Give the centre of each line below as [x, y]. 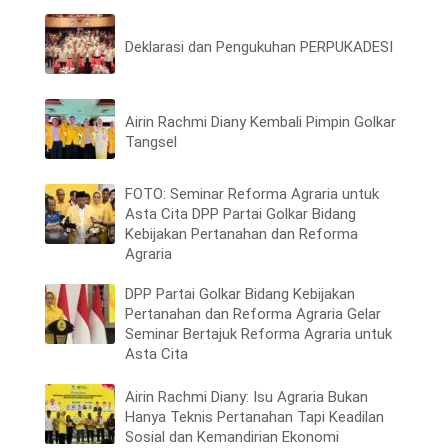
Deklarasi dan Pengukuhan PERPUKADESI [259, 46]
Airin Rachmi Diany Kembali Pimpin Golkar [260, 121]
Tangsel [151, 141]
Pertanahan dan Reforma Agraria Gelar [253, 314]
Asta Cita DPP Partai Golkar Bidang [240, 214]
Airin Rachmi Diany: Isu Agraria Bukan [246, 396]
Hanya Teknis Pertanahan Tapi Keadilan [254, 416]
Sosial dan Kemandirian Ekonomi [232, 436]
